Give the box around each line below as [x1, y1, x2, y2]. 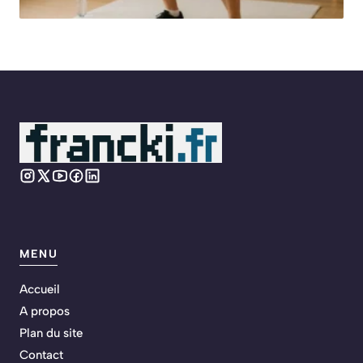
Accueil [19, 282, 60, 297]
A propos [19, 304, 70, 319]
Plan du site [19, 326, 83, 341]
